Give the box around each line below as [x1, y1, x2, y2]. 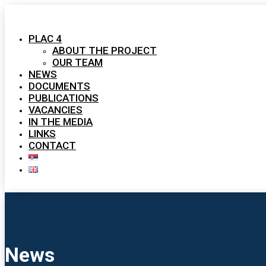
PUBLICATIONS [28, 92, 99, 104]
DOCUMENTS [28, 80, 90, 92]
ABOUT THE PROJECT [52, 45, 157, 56]
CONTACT [28, 140, 76, 151]
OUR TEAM [52, 56, 103, 68]
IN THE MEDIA [28, 116, 93, 128]
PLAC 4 [28, 33, 62, 45]
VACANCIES [28, 104, 83, 116]
